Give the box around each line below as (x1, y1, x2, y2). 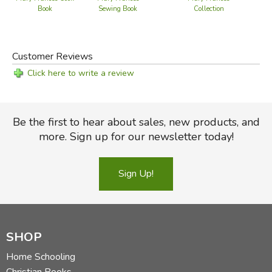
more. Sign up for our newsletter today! (38, 129, 234, 144)
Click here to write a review (27, 67, 134, 79)
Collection (193, 4, 224, 13)
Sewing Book (98, 4, 138, 13)
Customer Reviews (12, 49, 93, 63)
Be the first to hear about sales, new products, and (12, 114, 260, 129)
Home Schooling (6, 250, 75, 263)
